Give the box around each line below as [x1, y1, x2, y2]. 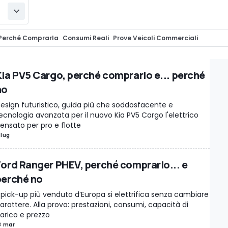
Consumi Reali [63, 34, 109, 42]
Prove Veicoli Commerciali [113, 34, 198, 42]
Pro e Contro [23, 48, 64, 56]
